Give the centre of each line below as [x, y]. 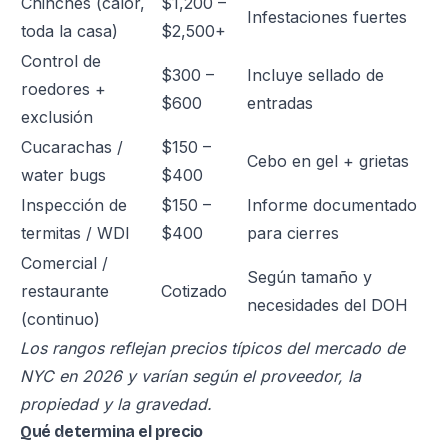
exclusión [57, 117]
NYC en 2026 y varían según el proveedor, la [190, 376]
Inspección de [74, 205]
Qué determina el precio [111, 431]
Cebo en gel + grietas [328, 161]
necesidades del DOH [327, 305]
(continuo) [60, 319]
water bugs [63, 175]
